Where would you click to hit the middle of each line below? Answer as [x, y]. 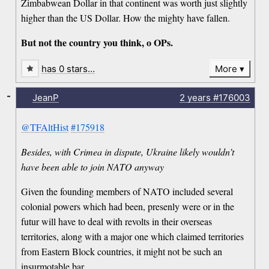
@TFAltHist [45, 127]
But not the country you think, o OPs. [97, 42]
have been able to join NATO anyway [93, 167]
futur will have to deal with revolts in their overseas [117, 222]
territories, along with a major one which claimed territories [133, 237]
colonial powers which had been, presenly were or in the [128, 207]
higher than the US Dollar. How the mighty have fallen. [126, 17]
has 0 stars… [68, 68]
